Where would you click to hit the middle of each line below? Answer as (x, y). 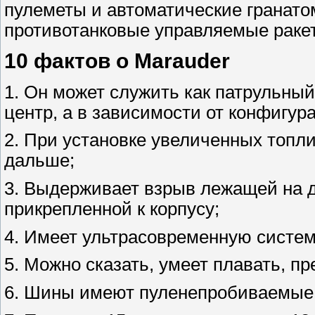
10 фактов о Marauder (117, 61)
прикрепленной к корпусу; (112, 208)
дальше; (39, 161)
